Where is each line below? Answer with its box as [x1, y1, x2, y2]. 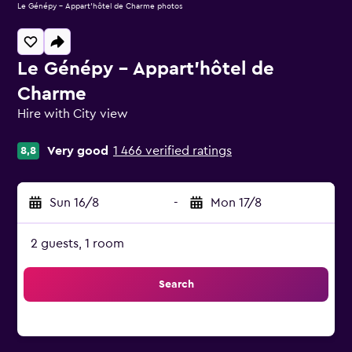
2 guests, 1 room [31, 237, 124, 250]
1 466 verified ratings [113, 145, 232, 157]
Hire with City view [17, 108, 128, 120]
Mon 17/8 [211, 196, 262, 209]
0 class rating [16, 121, 92, 134]
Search [158, 279, 194, 290]
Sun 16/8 [49, 196, 99, 209]
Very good [47, 145, 108, 157]
